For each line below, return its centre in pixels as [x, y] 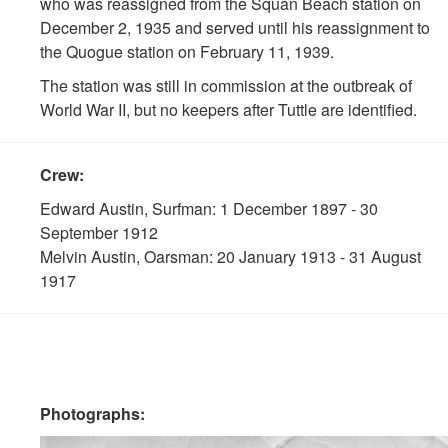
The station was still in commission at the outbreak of [226, 85]
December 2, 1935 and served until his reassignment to [235, 27]
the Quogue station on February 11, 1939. [187, 51]
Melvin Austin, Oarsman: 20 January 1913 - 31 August [230, 256]
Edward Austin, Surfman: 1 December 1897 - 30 [209, 208]
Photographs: [92, 413]
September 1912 [99, 232]
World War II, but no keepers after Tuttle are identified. [228, 109]
